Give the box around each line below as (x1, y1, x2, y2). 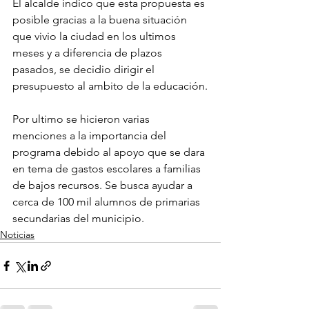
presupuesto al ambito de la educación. (12, 79, 208, 93)
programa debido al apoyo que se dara (12, 146, 208, 159)
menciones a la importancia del (12, 129, 169, 143)
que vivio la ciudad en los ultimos (12, 30, 179, 43)
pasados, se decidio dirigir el (12, 63, 157, 77)
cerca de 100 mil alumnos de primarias (12, 195, 206, 209)
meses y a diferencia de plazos (12, 46, 165, 60)
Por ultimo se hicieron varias (12, 112, 152, 126)
